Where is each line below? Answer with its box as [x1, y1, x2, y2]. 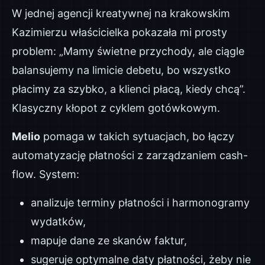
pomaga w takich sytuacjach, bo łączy [40, 130, 234, 143]
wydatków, [31, 215, 86, 228]
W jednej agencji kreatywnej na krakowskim [12, 7, 230, 20]
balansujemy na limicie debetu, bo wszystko [12, 64, 231, 76]
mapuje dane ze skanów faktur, [31, 234, 187, 247]
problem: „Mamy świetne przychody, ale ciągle [12, 45, 244, 57]
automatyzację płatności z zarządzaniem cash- [12, 149, 248, 161]
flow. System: [12, 168, 79, 180]
